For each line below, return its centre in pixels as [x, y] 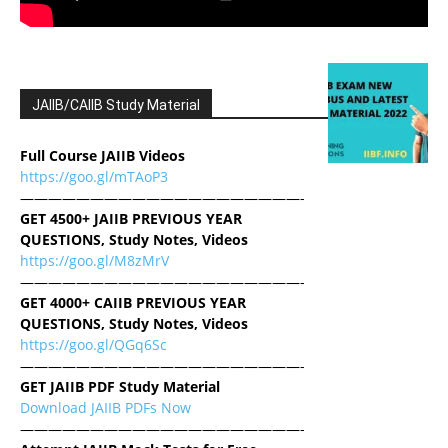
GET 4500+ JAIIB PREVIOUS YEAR [131, 218]
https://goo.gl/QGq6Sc [93, 344]
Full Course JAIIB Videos [102, 155]
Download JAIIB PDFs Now [105, 407]
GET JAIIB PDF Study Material [120, 386]
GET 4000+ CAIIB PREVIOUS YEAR [133, 302]
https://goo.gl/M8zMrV [94, 260]
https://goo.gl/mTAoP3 [94, 176]
